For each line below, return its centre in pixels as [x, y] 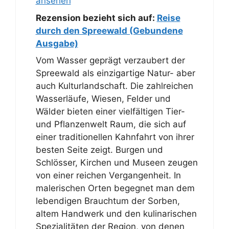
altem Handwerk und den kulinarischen [116, 214]
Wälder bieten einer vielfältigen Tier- [110, 111]
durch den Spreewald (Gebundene [109, 30]
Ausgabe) [57, 43]
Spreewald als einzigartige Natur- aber [115, 73]
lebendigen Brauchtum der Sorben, [108, 201]
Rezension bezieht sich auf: [96, 18]
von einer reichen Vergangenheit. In [108, 175]
